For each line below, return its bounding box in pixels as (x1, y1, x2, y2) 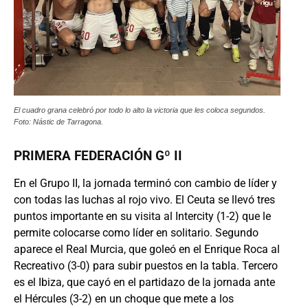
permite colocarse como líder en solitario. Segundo (14, 226, 258, 239)
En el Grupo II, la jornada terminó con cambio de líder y (14, 177, 277, 190)
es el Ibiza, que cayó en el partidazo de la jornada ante (14, 276, 275, 289)
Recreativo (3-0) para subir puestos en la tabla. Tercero (14, 259, 278, 272)
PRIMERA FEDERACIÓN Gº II (14, 148, 182, 164)
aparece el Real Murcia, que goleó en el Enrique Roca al (14, 243, 280, 256)
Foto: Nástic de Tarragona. (14, 118, 103, 126)
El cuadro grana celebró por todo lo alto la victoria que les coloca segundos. (14, 106, 265, 114)
